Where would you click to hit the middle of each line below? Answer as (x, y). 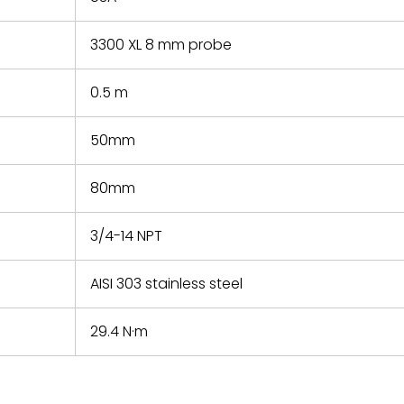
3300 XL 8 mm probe (161, 45)
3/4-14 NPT (126, 236)
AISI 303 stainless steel (166, 284)
